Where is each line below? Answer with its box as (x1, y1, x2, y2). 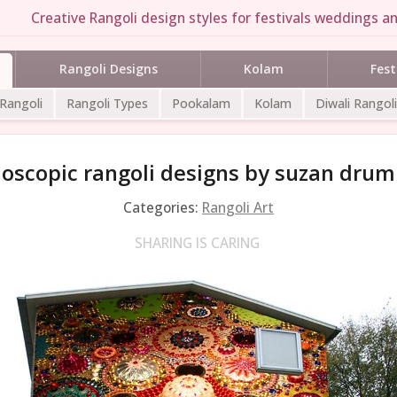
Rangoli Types (66, 94, 148, 112)
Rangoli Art (202, 197, 274, 217)
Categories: (123, 197, 202, 217)
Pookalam (172, 94, 230, 112)
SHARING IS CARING (134, 232, 260, 253)
